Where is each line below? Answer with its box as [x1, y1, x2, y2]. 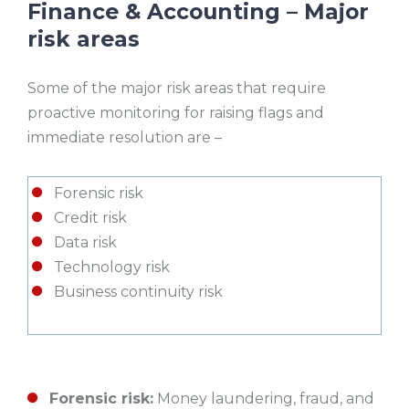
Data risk [54, 234, 117, 252]
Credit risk [54, 209, 127, 227]
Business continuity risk [54, 283, 223, 301]
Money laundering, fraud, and [153, 389, 374, 407]
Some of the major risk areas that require [27, 79, 326, 98]
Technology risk [54, 258, 170, 277]
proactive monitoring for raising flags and [27, 104, 324, 122]
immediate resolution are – [27, 129, 225, 147]
